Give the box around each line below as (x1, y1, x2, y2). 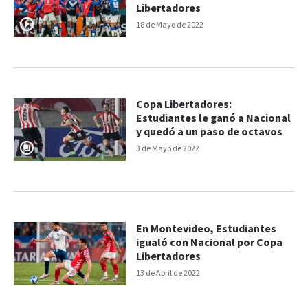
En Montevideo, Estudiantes (136, 222, 277, 237)
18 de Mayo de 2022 (136, 19, 204, 30)
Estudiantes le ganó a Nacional (136, 111, 291, 126)
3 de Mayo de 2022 (136, 144, 200, 155)
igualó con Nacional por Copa (136, 236, 283, 251)
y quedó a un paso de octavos (136, 125, 283, 140)
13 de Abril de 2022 (136, 268, 201, 279)
